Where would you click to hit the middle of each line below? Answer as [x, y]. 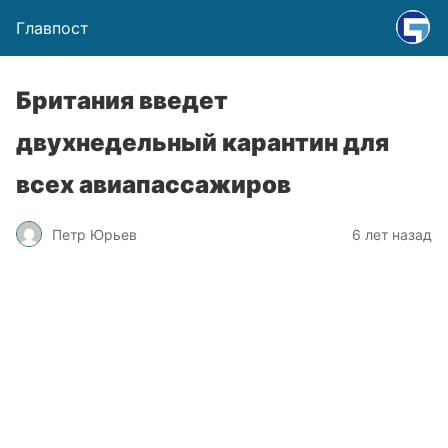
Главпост [52, 28]
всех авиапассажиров [153, 184]
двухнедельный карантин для [202, 142]
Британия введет [122, 100]
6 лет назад [392, 234]
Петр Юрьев [94, 234]
